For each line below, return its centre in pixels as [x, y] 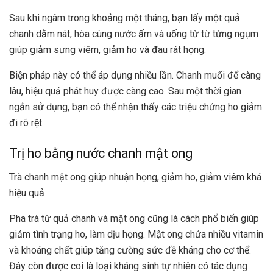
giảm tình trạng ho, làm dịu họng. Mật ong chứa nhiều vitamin [136, 234]
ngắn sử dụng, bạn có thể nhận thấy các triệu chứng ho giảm [136, 107]
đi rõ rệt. [27, 123]
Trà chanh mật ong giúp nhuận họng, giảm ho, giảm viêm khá [135, 177]
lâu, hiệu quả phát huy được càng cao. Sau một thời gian [125, 91]
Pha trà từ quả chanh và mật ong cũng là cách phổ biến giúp [134, 218]
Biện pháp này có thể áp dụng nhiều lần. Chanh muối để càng [135, 76]
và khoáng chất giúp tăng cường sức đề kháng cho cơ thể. [130, 250]
